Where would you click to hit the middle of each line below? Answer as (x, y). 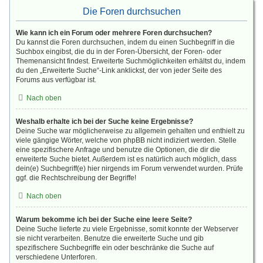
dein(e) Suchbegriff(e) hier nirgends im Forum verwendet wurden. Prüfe (129, 168)
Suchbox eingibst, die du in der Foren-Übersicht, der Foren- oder (119, 52)
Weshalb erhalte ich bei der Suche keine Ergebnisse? (104, 122)
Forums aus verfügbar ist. (56, 80)
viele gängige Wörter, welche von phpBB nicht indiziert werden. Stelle (126, 140)
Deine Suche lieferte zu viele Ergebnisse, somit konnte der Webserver (127, 229)
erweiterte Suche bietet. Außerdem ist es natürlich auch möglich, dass (126, 159)
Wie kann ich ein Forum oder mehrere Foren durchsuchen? (114, 33)
